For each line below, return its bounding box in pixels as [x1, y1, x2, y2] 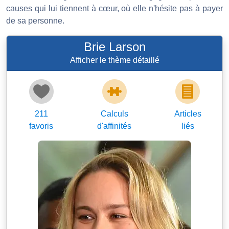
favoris [29, 121, 54, 130]
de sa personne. [6, 16, 64, 25]
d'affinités [97, 121, 132, 130]
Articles [174, 109, 201, 118]
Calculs [100, 109, 128, 118]
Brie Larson [83, 39, 146, 54]
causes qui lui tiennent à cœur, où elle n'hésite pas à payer [6, 4, 223, 13]
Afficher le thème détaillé [70, 55, 159, 64]
